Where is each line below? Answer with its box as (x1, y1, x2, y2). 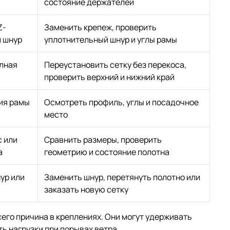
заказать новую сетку (44, 183, 128, 195)
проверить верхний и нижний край (44, 71, 175, 83)
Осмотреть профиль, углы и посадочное (44, 96, 199, 108)
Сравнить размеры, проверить (44, 133, 162, 145)
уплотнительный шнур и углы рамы (44, 33, 177, 45)
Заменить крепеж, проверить (44, 21, 157, 33)
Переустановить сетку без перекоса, (44, 59, 186, 70)
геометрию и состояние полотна (44, 146, 169, 158)
